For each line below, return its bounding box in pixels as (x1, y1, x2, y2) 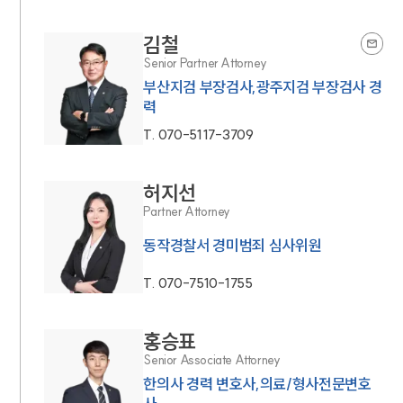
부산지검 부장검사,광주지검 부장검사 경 (143, 77, 382, 97)
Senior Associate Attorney (143, 352, 281, 369)
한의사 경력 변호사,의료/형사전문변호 (143, 374, 372, 394)
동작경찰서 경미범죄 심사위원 (143, 236, 322, 255)
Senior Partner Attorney (143, 55, 267, 72)
